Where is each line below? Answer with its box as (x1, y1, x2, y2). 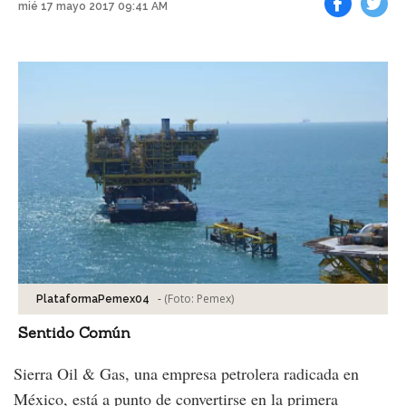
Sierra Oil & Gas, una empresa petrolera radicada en (14, 362, 359, 384)
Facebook (338, 25, 380, 36)
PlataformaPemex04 (36, 292, 150, 305)
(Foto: (164, 290, 197, 306)
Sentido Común (18, 323, 130, 342)
